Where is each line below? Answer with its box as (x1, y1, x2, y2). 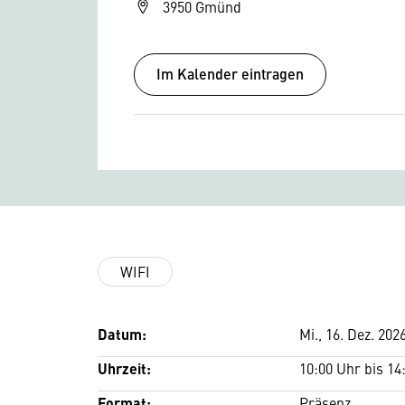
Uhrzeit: (98, 357, 151, 379)
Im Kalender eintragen (156, 62, 304, 84)
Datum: (98, 323, 146, 344)
